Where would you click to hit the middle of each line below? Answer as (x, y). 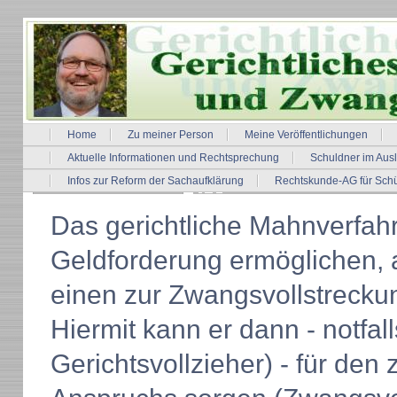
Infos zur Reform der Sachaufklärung (155, 181)
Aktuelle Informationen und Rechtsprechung (173, 158)
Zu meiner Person (170, 135)
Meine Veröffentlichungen (306, 135)
